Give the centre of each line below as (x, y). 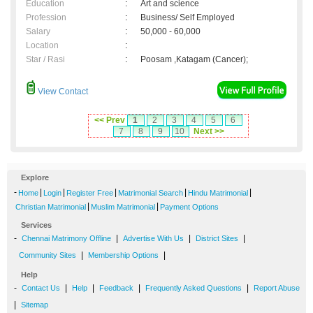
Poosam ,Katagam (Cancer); (194, 60)
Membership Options (123, 255)
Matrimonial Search (151, 193)
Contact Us (41, 288)
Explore (35, 178)
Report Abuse (277, 288)
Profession (46, 18)
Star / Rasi (45, 60)
